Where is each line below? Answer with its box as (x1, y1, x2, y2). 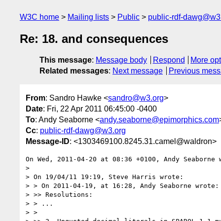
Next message (112, 67, 163, 75)
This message (39, 56, 92, 65)
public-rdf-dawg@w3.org (40, 126, 126, 135)
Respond (152, 56, 185, 65)
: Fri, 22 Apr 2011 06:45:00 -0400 (43, 104, 157, 113)
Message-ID (26, 137, 70, 146)
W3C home (20, 13, 59, 21)
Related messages (39, 67, 109, 75)
